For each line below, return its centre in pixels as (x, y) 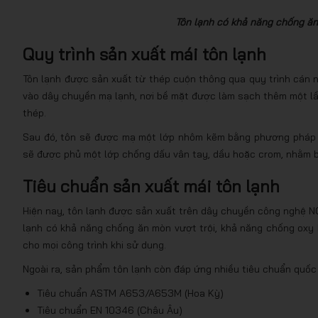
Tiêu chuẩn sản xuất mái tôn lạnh (151, 186)
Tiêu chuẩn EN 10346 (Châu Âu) (110, 310)
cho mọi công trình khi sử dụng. (94, 245)
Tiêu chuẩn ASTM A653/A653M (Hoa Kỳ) (130, 293)
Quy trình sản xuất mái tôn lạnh (144, 54)
